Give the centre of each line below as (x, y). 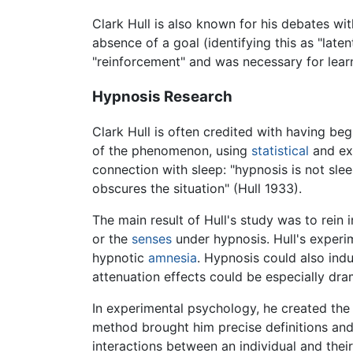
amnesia (173, 258)
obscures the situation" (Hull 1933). (197, 189)
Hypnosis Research (162, 96)
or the (112, 239)
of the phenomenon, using (172, 151)
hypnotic (120, 258)
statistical (280, 151)
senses (152, 239)
